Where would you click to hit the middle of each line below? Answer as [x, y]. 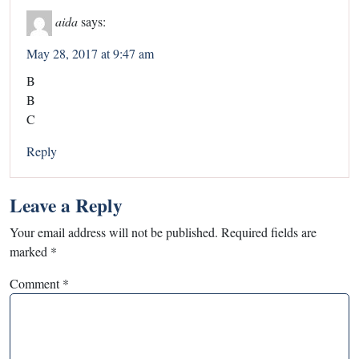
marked [30, 251]
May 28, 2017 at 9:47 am [90, 53]
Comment [36, 283]
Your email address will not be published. [114, 232]
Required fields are [269, 232]
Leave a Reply [66, 205]
